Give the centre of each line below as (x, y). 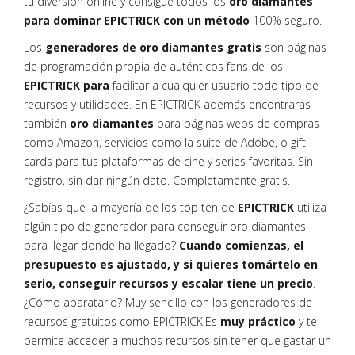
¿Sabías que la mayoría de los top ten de (131, 207)
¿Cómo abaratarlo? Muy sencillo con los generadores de (168, 302)
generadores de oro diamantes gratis (153, 47)
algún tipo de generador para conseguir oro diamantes (165, 226)
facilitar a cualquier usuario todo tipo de (214, 85)
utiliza (312, 207)
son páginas (294, 47)
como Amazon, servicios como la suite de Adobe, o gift (165, 142)
